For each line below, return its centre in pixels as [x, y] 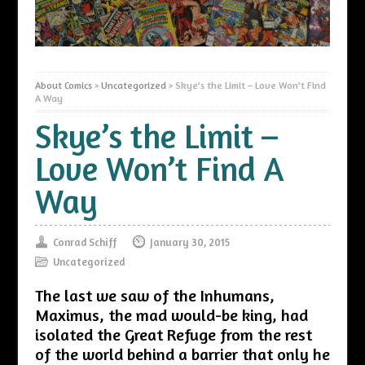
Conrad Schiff [84, 242]
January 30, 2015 [189, 242]
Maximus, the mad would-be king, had [171, 314]
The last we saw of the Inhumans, [154, 295]
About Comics [63, 85]
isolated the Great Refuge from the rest [173, 334]
